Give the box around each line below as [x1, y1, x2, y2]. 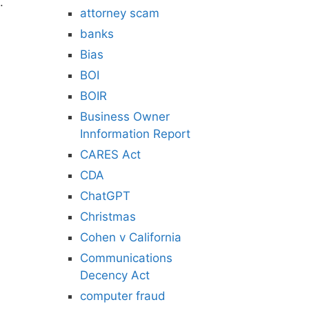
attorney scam [80, 6, 159, 20]
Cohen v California [80, 230, 181, 244]
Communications [80, 251, 172, 265]
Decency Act [80, 268, 150, 282]
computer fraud [80, 289, 166, 303]
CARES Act [80, 148, 141, 161]
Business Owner [80, 110, 170, 123]
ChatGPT [80, 189, 130, 203]
